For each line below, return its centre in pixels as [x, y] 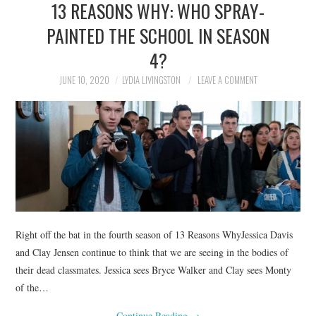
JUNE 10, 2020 [84, 80]
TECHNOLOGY [63, 151]
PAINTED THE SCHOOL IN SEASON [158, 35]
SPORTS [50, 115]
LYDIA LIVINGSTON [151, 80]
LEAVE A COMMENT [227, 80]
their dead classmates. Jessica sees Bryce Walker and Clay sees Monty [154, 269]
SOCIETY [51, 79]
